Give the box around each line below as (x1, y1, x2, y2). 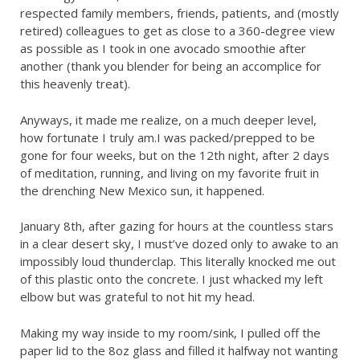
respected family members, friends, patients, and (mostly (20, 5, 339, 22)
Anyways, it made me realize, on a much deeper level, (20, 111, 317, 128)
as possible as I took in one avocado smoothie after (20, 40, 306, 57)
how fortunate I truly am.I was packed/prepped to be (20, 129, 315, 145)
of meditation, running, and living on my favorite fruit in (20, 164, 319, 181)
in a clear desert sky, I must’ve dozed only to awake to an (20, 235, 338, 252)
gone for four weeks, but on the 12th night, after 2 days (20, 146, 329, 163)
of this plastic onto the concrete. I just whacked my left (20, 271, 323, 288)
